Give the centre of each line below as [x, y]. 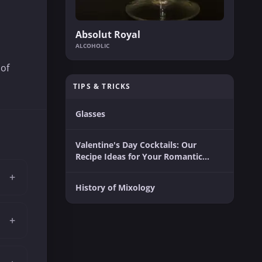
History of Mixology [115, 187]
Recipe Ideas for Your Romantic [139, 156]
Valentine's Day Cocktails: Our [136, 144]
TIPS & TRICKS [102, 86]
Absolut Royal [108, 34]
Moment [92, 168]
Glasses [90, 113]
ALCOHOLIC [92, 45]
